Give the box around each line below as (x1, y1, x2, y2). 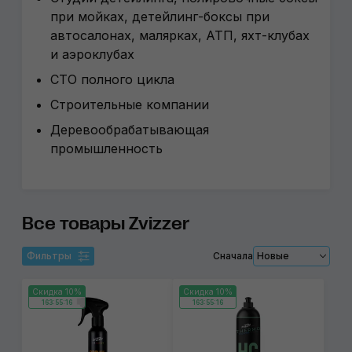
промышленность (50, 141, 167, 156)
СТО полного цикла (50, 71, 174, 87)
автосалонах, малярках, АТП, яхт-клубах (50, 27, 310, 43)
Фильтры (27, 250, 71, 262)
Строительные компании (50, 97, 209, 112)
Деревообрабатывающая (50, 122, 209, 137)
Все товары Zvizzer (22, 214, 189, 233)
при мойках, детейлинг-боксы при (50, 9, 269, 24)
